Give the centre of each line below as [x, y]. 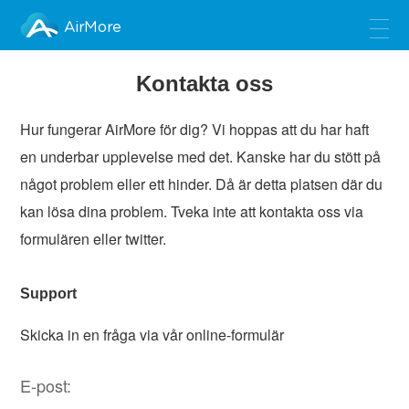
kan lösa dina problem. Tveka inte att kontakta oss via [192, 211]
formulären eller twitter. [94, 239]
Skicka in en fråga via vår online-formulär [152, 335]
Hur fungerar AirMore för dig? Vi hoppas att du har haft [195, 129]
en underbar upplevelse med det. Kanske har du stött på [201, 157]
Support [49, 294]
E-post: [46, 385]
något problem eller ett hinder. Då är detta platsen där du [202, 184]
